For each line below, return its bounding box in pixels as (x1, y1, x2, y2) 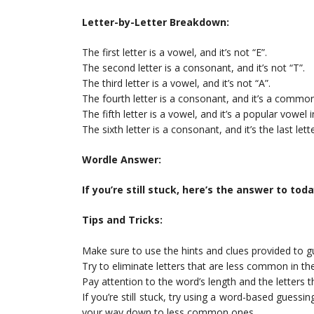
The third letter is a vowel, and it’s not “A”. (82, 76, 271, 90)
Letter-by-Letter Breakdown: (82, 15, 229, 29)
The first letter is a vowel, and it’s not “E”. (82, 46, 267, 60)
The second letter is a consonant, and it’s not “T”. (82, 61, 305, 75)
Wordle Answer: (82, 153, 161, 167)
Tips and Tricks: (82, 213, 163, 227)
